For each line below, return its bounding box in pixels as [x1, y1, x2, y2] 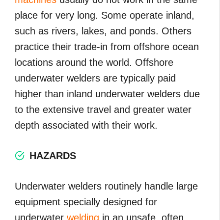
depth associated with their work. [15, 119, 158, 131]
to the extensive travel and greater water [15, 104, 192, 115]
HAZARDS [29, 150, 76, 161]
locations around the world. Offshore [15, 56, 173, 68]
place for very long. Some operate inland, [15, 9, 194, 21]
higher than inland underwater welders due [15, 88, 200, 99]
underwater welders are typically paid [15, 72, 176, 83]
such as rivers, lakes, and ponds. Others [15, 25, 192, 36]
